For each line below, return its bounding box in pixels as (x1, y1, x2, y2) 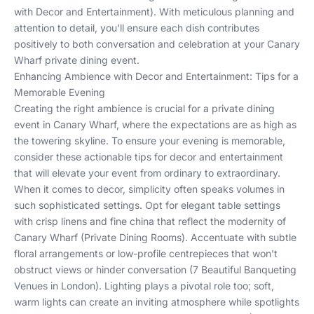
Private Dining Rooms (84, 231, 182, 243)
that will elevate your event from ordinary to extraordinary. (14, 167, 280, 179)
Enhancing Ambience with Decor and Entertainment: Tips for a (14, 70, 299, 82)
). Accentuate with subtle (182, 231, 296, 243)
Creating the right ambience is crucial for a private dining (14, 102, 275, 114)
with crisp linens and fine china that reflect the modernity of (14, 215, 286, 227)
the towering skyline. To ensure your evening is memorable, (14, 135, 285, 146)
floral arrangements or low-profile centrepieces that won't (14, 247, 278, 259)
